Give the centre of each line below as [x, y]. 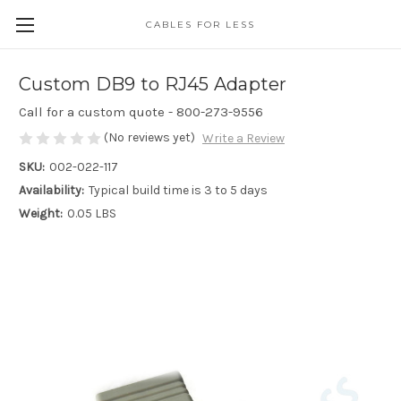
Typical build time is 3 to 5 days [178, 191]
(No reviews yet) [149, 137]
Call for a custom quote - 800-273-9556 [141, 112]
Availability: [51, 191]
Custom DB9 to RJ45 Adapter [153, 85]
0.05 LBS [91, 214]
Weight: [41, 214]
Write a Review [243, 139]
